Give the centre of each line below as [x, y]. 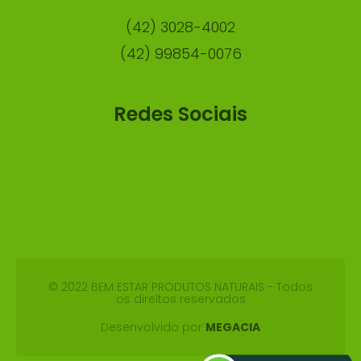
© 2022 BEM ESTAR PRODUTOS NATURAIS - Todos [180, 287]
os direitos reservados [180, 299]
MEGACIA [233, 328]
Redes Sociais [180, 114]
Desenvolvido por [153, 328]
